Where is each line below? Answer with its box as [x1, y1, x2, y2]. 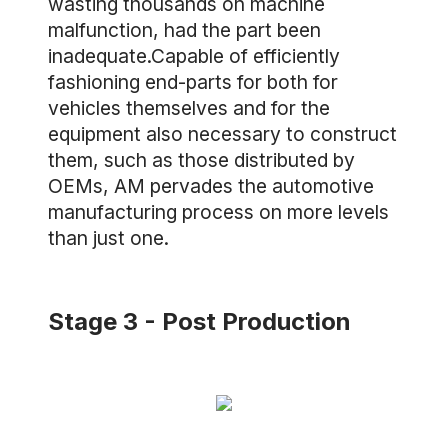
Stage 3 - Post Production [48, 307, 351, 336]
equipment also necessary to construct [48, 122, 397, 146]
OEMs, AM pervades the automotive [48, 174, 374, 198]
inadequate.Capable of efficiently [48, 44, 340, 68]
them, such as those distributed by [48, 148, 355, 172]
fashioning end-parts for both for [48, 70, 338, 94]
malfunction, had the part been [48, 18, 321, 42]
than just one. [48, 226, 169, 250]
